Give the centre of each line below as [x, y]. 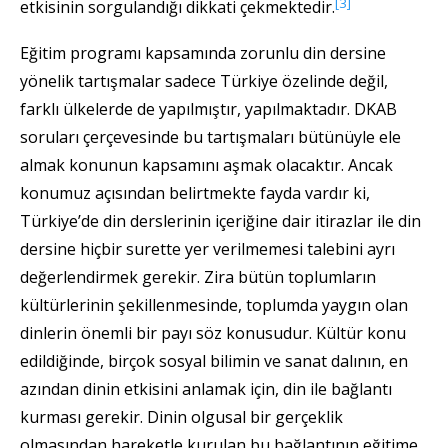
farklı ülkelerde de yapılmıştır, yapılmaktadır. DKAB [208, 108]
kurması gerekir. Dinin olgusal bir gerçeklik [181, 416]
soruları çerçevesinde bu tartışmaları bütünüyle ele [210, 136]
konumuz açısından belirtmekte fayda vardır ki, [195, 192]
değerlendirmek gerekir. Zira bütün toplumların [198, 276]
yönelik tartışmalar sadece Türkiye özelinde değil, [204, 80]
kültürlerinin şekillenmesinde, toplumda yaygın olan [214, 304]
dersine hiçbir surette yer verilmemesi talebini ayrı [207, 248]
